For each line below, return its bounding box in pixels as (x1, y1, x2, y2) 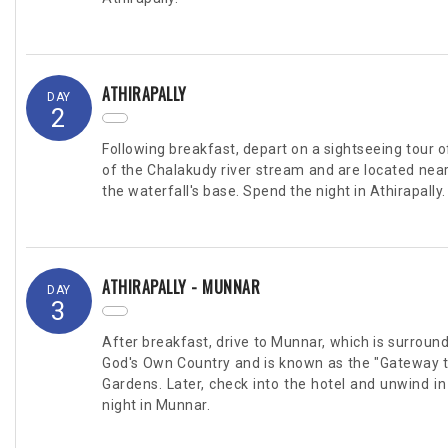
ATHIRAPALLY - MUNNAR (102, 274, 260, 299)
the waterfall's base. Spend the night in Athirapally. (102, 182, 446, 199)
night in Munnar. (102, 396, 210, 413)
